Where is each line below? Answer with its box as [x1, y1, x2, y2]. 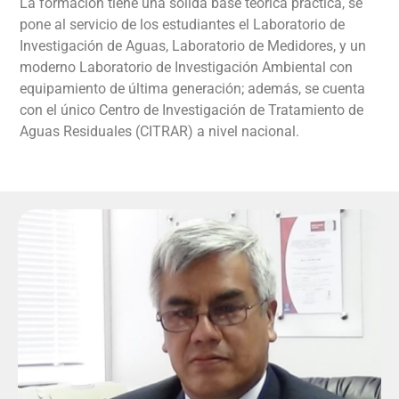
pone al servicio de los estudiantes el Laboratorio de [20, 15, 346, 33]
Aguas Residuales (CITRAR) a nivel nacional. [20, 122, 300, 140]
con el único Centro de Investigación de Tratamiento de [20, 101, 364, 118]
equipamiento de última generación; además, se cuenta [20, 79, 366, 97]
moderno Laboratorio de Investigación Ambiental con [20, 58, 354, 76]
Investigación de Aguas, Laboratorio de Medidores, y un [20, 37, 367, 54]
